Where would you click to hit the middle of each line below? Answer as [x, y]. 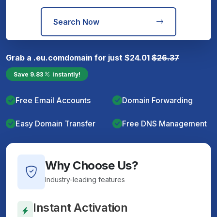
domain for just [94, 57]
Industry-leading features [85, 179]
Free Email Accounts [53, 100]
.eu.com [49, 57]
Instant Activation [80, 208]
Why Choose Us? [92, 165]
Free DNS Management [164, 123]
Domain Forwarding [157, 100]
